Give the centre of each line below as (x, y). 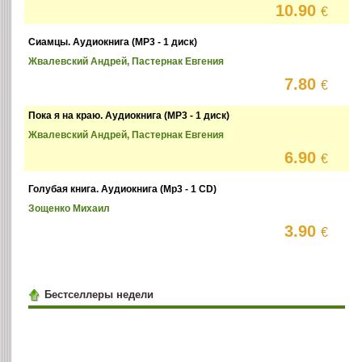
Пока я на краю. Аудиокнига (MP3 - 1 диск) (129, 116)
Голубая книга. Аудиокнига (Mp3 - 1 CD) (123, 189)
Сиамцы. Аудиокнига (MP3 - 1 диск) (113, 42)
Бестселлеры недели (99, 294)
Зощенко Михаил (69, 209)
